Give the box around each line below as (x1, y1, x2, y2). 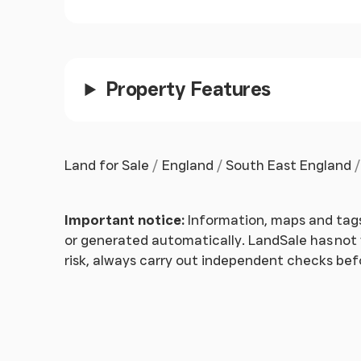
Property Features (105, 77, 271, 102)
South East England (226, 157, 351, 174)
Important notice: (64, 211, 185, 228)
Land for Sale (64, 157, 149, 174)
